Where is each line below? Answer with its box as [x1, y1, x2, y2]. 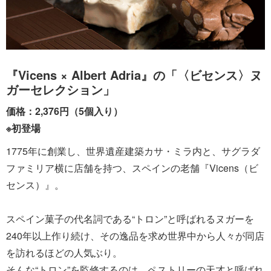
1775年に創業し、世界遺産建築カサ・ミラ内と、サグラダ [6, 143, 260, 158]
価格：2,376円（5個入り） [6, 103, 123, 118]
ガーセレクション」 [6, 80, 115, 98]
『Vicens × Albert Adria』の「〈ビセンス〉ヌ [6, 65, 262, 83]
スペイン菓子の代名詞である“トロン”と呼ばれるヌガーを [6, 211, 254, 226]
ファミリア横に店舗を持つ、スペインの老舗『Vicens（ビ [6, 160, 258, 175]
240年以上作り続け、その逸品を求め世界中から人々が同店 [6, 228, 264, 243]
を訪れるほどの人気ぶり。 [6, 245, 122, 260]
